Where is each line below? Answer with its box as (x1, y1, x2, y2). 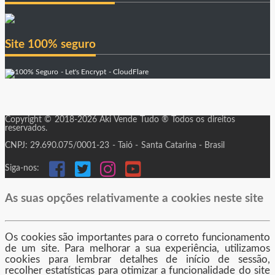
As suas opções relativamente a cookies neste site (5, 193, 263, 205)
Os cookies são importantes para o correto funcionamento (5, 231, 270, 242)
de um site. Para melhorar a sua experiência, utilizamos (5, 242, 270, 254)
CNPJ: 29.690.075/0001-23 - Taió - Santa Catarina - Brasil (5, 141, 225, 150)
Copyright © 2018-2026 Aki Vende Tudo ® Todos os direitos (5, 115, 235, 124)
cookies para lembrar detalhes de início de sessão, (5, 254, 270, 265)
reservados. (5, 123, 47, 133)
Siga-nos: (5, 163, 42, 172)
